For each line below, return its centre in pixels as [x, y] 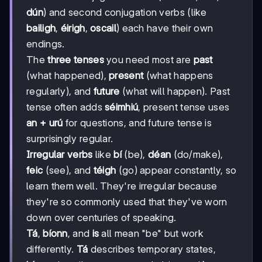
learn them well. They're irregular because [122, 186]
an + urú [45, 123]
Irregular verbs [60, 155]
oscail [103, 28]
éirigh [73, 28]
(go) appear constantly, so [176, 170]
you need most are [149, 60]
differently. [51, 249]
